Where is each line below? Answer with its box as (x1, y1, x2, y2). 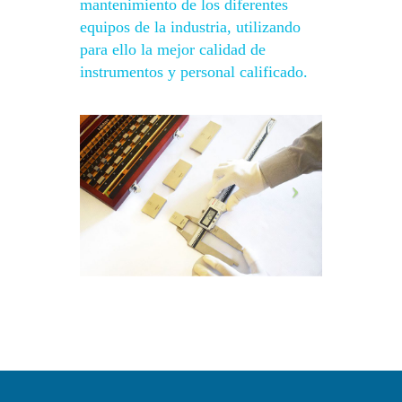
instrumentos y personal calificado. (80, 63, 308, 81)
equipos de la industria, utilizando (80, 18, 301, 36)
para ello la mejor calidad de (80, 40, 266, 58)
